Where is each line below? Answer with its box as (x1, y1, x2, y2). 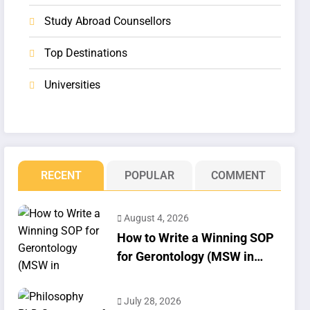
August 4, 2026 (124, 212, 190, 224)
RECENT (40, 169, 82, 183)
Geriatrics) (117, 268, 177, 283)
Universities (44, 78, 101, 92)
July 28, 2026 (124, 295, 182, 307)
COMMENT (210, 169, 266, 183)
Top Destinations (44, 46, 128, 60)
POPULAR (125, 169, 175, 183)
